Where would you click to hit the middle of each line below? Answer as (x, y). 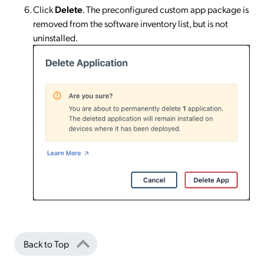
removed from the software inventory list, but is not (131, 23)
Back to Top (46, 244)
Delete (69, 9)
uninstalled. (55, 37)
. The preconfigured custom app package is (166, 9)
